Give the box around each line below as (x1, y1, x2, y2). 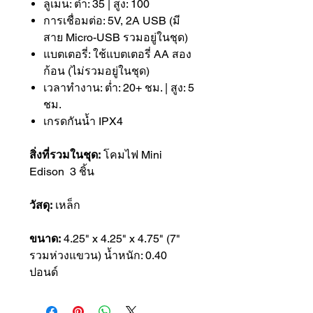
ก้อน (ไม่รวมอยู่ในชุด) (43, 64, 150, 78)
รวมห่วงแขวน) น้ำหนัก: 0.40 (29, 249, 167, 263)
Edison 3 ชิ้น (29, 165, 94, 179)
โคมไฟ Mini (101, 148, 162, 162)
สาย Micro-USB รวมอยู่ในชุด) (43, 31, 188, 45)
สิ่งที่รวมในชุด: (29, 148, 101, 162)
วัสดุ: (29, 198, 52, 212)
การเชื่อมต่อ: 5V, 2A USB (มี (43, 14, 180, 28)
